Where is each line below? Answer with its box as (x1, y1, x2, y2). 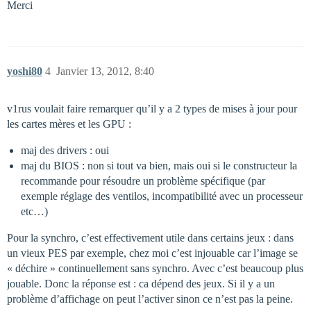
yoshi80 (7, 65, 42, 77)
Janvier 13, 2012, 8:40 (56, 65, 154, 77)
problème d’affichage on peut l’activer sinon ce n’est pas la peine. (7, 292, 293, 305)
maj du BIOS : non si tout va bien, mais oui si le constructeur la (21, 159, 297, 171)
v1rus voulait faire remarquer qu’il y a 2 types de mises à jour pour (7, 102, 297, 115)
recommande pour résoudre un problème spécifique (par (21, 174, 265, 187)
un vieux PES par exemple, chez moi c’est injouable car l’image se (7, 246, 298, 259)
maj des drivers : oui (21, 144, 109, 156)
